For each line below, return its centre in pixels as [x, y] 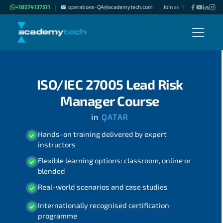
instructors [56, 144]
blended [51, 171]
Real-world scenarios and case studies [103, 187]
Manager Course [110, 101]
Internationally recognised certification [103, 205]
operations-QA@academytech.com [110, 7]
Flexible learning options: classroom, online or [114, 161]
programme [57, 215]
